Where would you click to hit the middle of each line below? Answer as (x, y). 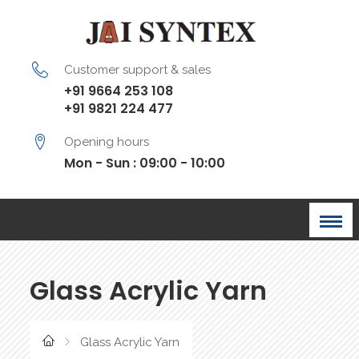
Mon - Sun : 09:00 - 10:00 (145, 163)
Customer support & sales (138, 70)
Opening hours (107, 142)
